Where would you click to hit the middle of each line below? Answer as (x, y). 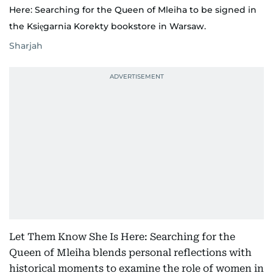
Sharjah (26, 46)
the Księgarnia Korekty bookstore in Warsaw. (108, 27)
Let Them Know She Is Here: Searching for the (122, 237)
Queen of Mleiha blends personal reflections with (130, 253)
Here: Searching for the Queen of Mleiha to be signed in (133, 10)
